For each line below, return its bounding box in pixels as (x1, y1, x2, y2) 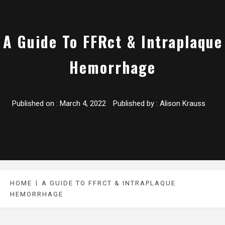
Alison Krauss (160, 99, 205, 108)
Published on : (12, 99, 60, 108)
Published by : (111, 99, 160, 108)
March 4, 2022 (60, 99, 106, 108)
